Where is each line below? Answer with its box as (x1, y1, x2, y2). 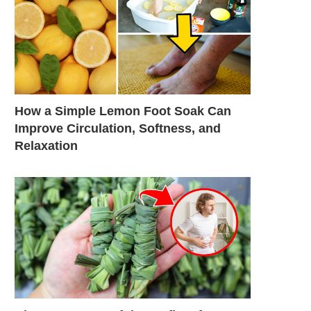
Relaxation (15, 138, 78, 153)
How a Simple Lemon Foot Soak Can (15, 103, 231, 118)
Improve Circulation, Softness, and (15, 121, 221, 135)
